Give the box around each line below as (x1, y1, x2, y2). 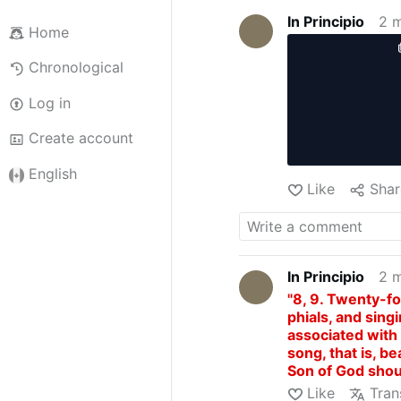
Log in (28, 93, 71, 112)
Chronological (28, 58, 124, 77)
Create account (28, 129, 133, 148)
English (28, 165, 77, 183)
